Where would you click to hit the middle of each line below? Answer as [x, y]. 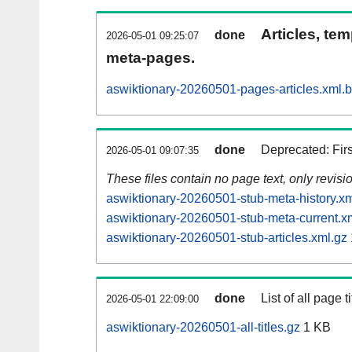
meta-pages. [150, 58]
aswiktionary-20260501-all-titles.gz [203, 328]
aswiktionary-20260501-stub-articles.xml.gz [227, 238]
